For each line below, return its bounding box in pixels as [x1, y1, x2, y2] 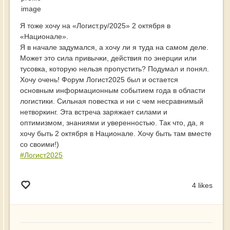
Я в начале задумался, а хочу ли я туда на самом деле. [20, 43, 208, 52]
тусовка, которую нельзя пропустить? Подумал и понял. [20, 65, 209, 73]
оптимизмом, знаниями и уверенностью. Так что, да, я [20, 119, 204, 127]
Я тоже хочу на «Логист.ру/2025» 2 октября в [20, 22, 170, 30]
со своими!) [20, 140, 59, 149]
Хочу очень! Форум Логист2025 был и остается [20, 75, 178, 84]
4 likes [192, 181, 213, 190]
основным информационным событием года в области [20, 86, 205, 95]
